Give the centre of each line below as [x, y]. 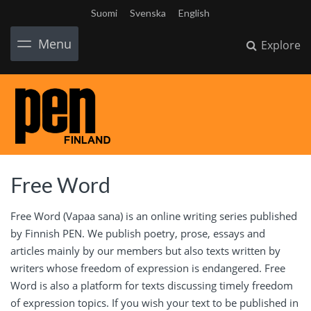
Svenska [148, 13]
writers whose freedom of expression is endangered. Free [148, 268]
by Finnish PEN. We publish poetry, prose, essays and [138, 234]
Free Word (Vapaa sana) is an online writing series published [154, 216]
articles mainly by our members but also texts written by [145, 251]
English [194, 13]
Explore [279, 45]
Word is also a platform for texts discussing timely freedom [152, 286]
